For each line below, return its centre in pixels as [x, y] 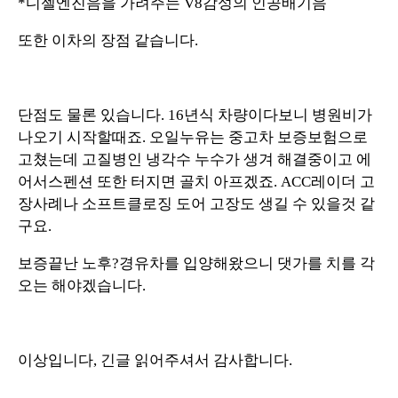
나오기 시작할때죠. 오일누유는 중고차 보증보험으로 [193, 137]
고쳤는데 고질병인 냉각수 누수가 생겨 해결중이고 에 [195, 159]
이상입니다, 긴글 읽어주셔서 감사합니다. [155, 360]
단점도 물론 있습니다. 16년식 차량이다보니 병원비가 [195, 115]
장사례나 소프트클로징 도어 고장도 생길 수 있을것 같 [196, 203]
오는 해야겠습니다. [82, 285]
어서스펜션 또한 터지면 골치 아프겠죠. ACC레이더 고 [196, 181]
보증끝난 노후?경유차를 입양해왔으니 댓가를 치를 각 [196, 263]
